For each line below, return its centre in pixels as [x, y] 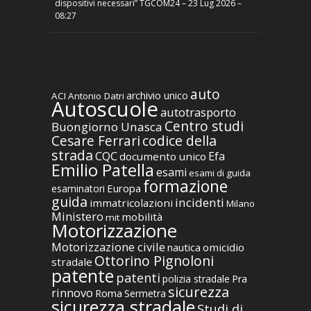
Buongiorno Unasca [107, 126]
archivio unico [157, 95]
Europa [124, 188]
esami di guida [220, 173]
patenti [138, 277]
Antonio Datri [96, 95]
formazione [185, 186]
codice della [179, 140]
